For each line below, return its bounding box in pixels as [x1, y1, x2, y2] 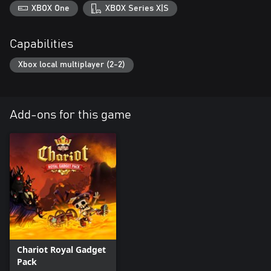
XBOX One [31, 4, 70, 13]
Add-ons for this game [10, 109, 131, 122]
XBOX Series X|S [105, 4, 169, 13]
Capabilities [10, 38, 73, 50]
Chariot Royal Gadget [17, 244, 106, 256]
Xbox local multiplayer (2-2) [18, 60, 125, 70]
